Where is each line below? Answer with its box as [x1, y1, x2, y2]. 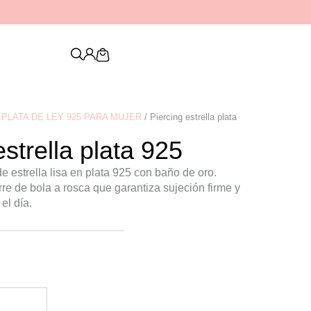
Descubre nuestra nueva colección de [42, 7, 196, 17]
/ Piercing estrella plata [142, 112, 237, 123]
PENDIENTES [196, 7, 255, 17]
